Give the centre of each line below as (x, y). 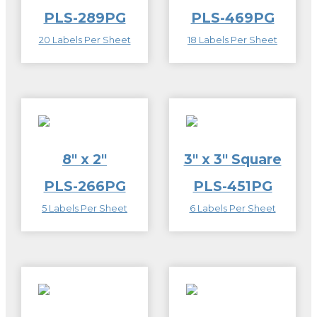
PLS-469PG (232, 17)
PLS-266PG (85, 186)
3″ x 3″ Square (232, 159)
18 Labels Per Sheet (232, 40)
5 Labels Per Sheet (85, 208)
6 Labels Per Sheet (232, 208)
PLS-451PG (232, 186)
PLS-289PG (85, 17)
